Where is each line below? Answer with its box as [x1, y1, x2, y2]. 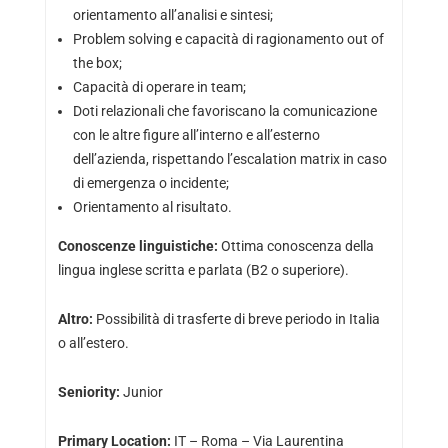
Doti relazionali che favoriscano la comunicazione [72, 103, 377, 119]
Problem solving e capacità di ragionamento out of [72, 31, 384, 47]
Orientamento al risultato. [72, 199, 232, 215]
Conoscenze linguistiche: [57, 238, 221, 254]
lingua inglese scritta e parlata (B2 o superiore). [57, 262, 349, 278]
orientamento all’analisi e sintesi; [72, 7, 273, 23]
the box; [72, 55, 122, 71]
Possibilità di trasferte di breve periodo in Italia [92, 311, 380, 327]
